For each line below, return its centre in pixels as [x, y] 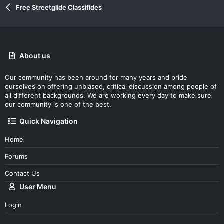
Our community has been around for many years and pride [96, 77]
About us [35, 56]
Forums [16, 156]
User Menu [38, 187]
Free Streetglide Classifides [59, 7]
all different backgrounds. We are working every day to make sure [108, 95]
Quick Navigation [49, 121]
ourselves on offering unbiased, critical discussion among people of [111, 86]
